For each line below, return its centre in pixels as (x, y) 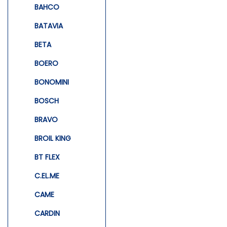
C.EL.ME (47, 176)
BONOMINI (52, 82)
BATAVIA (49, 26)
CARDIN (47, 213)
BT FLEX (47, 157)
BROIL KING (53, 138)
